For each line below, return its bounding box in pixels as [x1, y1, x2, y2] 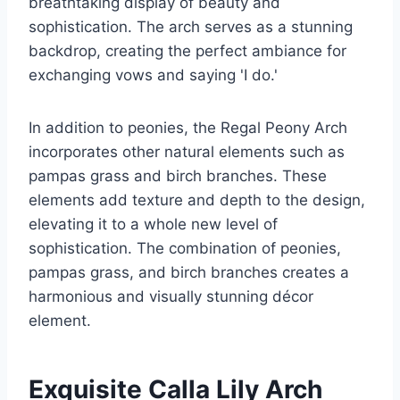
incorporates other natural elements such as [29, 142, 345, 161]
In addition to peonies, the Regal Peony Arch [29, 118, 347, 137]
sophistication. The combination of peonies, [29, 238, 341, 257]
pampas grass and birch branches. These [29, 166, 327, 185]
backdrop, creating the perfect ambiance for [29, 41, 346, 60]
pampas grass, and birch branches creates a [29, 262, 349, 281]
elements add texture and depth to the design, [29, 190, 365, 209]
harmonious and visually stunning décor [29, 287, 313, 305]
